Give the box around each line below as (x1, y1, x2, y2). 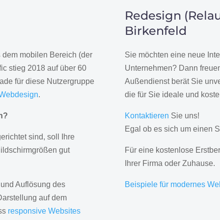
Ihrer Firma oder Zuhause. (124, 159, 215, 168)
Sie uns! (168, 111, 199, 120)
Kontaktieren (124, 111, 169, 120)
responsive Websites (8, 207, 81, 216)
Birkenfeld (124, 24, 187, 38)
